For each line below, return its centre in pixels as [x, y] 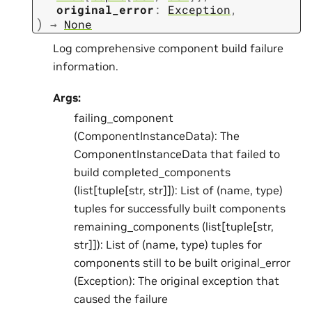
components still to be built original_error [182, 262]
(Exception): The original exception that [177, 280]
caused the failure [121, 298]
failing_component [124, 117]
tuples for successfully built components [180, 208]
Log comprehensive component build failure [168, 48]
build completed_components [152, 172]
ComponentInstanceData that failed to [177, 154]
